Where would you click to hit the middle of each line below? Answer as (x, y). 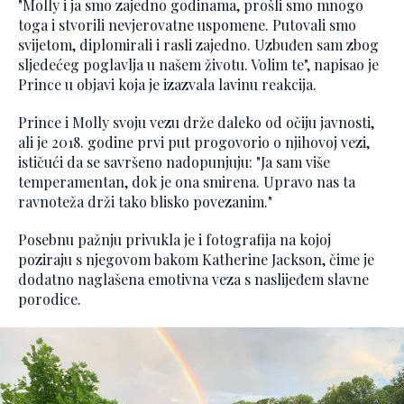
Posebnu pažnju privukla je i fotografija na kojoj (174, 240)
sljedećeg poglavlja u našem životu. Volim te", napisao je (198, 65)
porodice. (50, 299)
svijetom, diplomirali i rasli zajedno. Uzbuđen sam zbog (198, 45)
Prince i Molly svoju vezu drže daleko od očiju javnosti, (196, 123)
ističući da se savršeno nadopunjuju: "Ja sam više (174, 162)
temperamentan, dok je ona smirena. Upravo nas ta (187, 182)
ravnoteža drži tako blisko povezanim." (145, 202)
